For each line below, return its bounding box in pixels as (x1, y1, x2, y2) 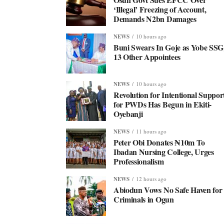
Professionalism (113, 155, 164, 167)
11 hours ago (136, 127, 166, 135)
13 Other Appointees (113, 51, 180, 62)
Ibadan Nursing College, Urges (113, 146, 214, 157)
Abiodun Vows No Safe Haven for (113, 184, 222, 195)
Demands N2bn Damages (113, 13, 196, 24)
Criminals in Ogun (113, 193, 174, 205)
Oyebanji (113, 108, 143, 119)
